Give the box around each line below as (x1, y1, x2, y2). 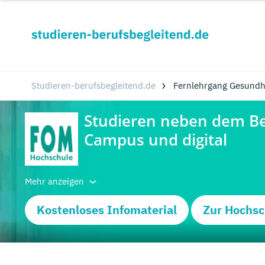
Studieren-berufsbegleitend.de (31, 80, 156, 91)
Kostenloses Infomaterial (37, 202, 177, 218)
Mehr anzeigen (25, 176, 86, 187)
